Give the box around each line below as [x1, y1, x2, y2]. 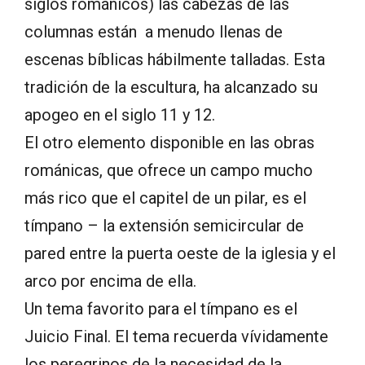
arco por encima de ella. [24, 271, 196, 292]
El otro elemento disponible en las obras [24, 133, 314, 153]
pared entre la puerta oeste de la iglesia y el [24, 244, 336, 264]
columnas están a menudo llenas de [24, 22, 283, 42]
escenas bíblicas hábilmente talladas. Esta [24, 50, 325, 70]
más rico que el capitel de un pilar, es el [24, 188, 306, 209]
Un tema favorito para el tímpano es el [24, 299, 297, 319]
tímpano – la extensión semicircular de [24, 216, 304, 236]
